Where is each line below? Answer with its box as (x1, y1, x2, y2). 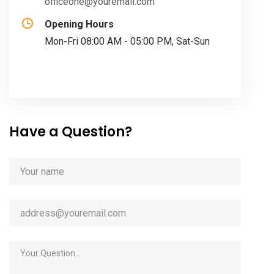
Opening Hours (45, 18, 114, 31)
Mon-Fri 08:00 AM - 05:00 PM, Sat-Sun (45, 35, 210, 48)
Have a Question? (9, 122, 132, 142)
